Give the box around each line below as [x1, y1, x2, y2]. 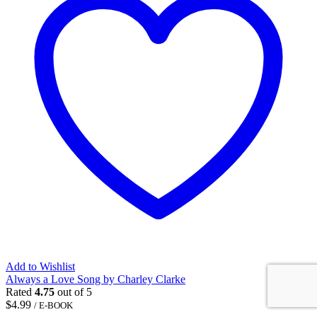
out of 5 [54, 285, 92, 298]
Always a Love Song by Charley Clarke [6, 272, 185, 285]
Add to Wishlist [6, 260, 75, 272]
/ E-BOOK [34, 299, 73, 311]
